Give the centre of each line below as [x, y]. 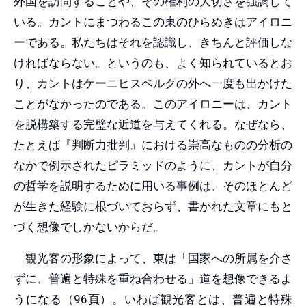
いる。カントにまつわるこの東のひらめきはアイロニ [153, 22]
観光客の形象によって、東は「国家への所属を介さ [153, 258]
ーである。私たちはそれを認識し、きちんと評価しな [153, 42]
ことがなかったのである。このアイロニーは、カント [153, 103]
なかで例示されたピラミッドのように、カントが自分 [153, 165]
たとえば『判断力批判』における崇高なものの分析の [153, 144]
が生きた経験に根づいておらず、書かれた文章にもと [153, 206]
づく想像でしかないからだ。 [89, 226]
